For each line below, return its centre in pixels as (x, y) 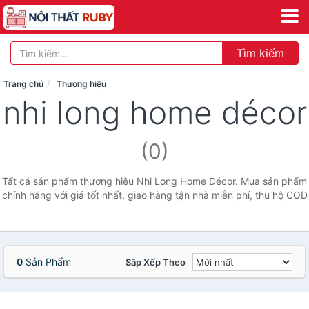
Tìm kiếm (260, 53)
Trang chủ (23, 84)
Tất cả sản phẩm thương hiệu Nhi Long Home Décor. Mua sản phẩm (154, 181)
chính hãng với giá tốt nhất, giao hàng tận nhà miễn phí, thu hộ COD (154, 195)
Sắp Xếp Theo (156, 262)
